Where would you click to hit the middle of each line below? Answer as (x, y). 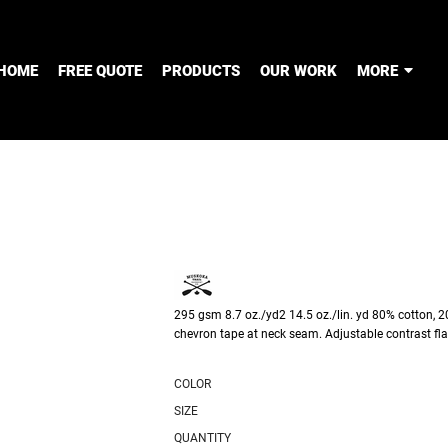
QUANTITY (202, 438)
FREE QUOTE (100, 70)
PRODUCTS (201, 70)
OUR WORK (298, 70)
